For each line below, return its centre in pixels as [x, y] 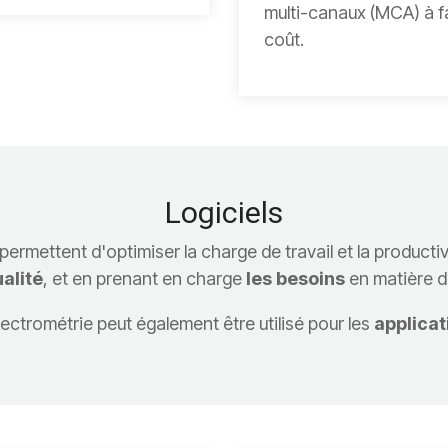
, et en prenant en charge [144, 278]
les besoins [295, 278]
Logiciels [224, 212]
